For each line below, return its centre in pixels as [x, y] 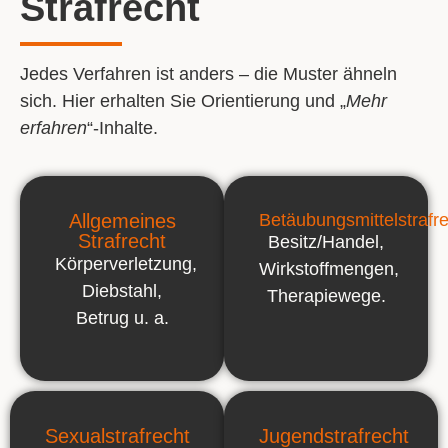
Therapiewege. [326, 296]
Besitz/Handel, [326, 242]
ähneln [367, 73]
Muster [310, 73]
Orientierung [250, 100]
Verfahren [112, 73]
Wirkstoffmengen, [329, 269]
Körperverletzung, [126, 264]
